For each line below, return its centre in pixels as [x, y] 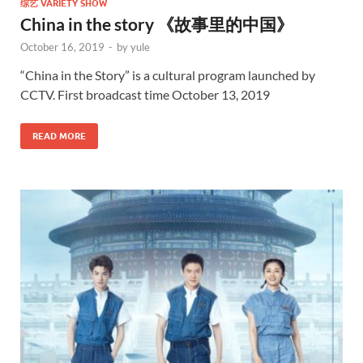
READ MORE [59, 136]
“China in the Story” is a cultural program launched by [168, 75]
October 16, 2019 [62, 47]
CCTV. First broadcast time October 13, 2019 [145, 94]
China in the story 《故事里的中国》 [157, 24]
